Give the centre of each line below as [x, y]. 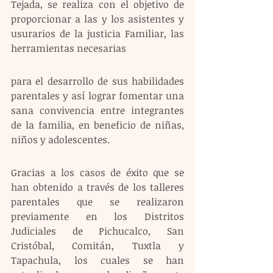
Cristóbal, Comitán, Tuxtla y [97, 245]
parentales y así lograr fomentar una [97, 95]
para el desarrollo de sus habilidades [97, 81]
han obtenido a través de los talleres [97, 187]
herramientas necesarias [69, 48]
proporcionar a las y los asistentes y [97, 19]
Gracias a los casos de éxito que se [97, 172]
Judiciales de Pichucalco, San [97, 231]
